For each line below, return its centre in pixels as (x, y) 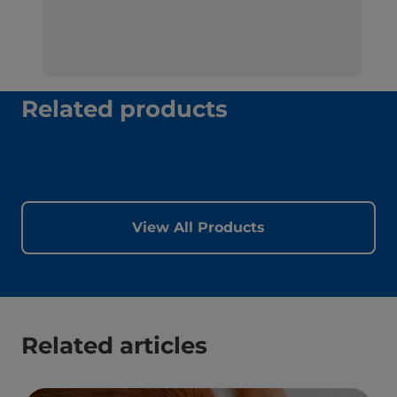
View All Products (198, 228)
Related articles (114, 346)
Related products (125, 109)
